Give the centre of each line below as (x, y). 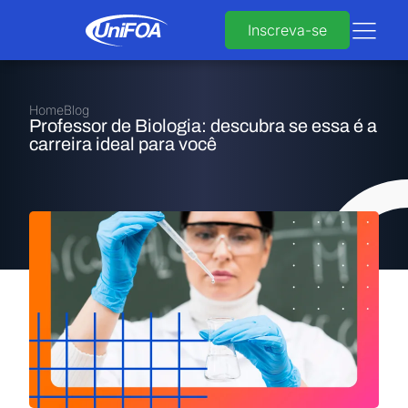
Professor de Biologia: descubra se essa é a (203, 126)
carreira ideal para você (123, 144)
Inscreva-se (287, 30)
